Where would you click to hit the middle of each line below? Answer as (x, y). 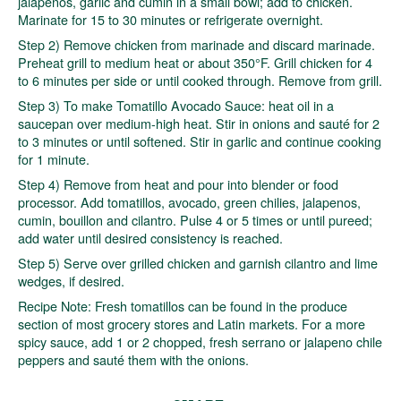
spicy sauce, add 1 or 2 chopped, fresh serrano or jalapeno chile (200, 341)
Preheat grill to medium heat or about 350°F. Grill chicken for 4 (195, 62)
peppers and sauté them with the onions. (133, 359)
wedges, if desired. (71, 280)
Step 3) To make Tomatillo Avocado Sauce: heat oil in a (176, 105)
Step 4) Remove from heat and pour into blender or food (178, 183)
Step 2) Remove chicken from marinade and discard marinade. (196, 44)
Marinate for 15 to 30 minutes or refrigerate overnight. (171, 19)
